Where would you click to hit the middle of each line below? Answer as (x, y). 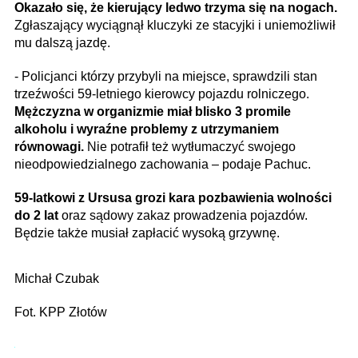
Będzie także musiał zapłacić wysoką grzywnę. (147, 233)
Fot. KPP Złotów (61, 312)
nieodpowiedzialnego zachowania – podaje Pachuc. (163, 165)
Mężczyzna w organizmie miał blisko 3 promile (153, 112)
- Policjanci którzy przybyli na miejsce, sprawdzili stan (166, 77)
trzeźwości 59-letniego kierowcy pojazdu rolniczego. (162, 94)
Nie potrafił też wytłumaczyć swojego (190, 147)
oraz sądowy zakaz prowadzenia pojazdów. (183, 216)
